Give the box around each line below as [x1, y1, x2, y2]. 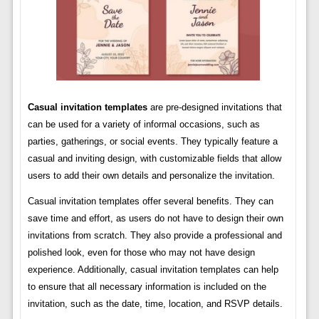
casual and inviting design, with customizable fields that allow [27, 153, 281, 164]
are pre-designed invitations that [147, 102, 282, 113]
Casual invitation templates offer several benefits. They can [27, 196, 273, 207]
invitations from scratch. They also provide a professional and [27, 230, 282, 241]
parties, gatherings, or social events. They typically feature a [27, 136, 278, 147]
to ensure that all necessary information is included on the [27, 281, 266, 293]
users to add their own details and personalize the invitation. [27, 170, 275, 182]
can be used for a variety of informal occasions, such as [27, 119, 260, 130]
